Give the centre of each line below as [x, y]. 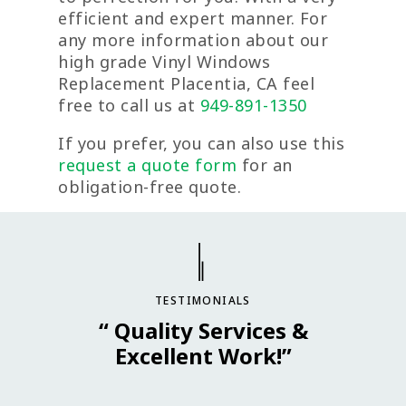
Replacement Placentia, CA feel [186, 83]
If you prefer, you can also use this [201, 143]
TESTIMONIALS [203, 300]
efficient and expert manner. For [193, 18]
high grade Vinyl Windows [164, 61]
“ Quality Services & [203, 331]
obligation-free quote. [150, 186]
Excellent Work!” [203, 356]
